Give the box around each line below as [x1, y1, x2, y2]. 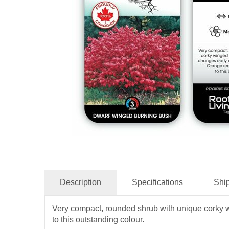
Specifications [132, 178, 183, 187]
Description [60, 178, 101, 187]
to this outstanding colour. [52, 215, 144, 224]
